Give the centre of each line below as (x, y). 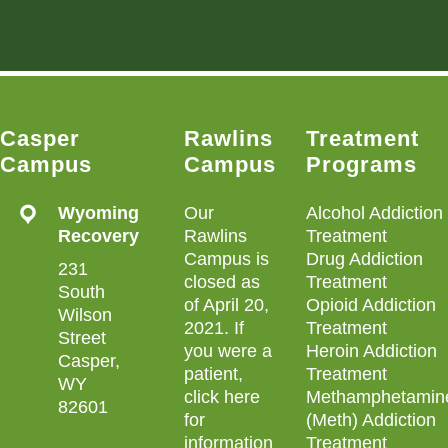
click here (222, 397)
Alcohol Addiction (374, 213)
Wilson (85, 315)
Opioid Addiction (371, 305)
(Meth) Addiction (371, 420)
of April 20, (226, 305)
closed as (222, 282)
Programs (361, 164)
